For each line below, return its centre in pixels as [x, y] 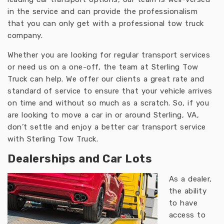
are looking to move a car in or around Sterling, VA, [103, 115]
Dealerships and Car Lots [80, 159]
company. [25, 35]
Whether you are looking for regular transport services [109, 55]
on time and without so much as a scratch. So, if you [108, 103]
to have [183, 203]
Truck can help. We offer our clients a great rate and [106, 79]
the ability [187, 191]
